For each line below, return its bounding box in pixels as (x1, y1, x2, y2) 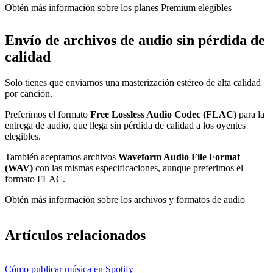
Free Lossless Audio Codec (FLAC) (90, 109, 236, 120)
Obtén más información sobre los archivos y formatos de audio (5, 194, 245, 205)
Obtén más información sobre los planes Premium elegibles (5, 2, 232, 13)
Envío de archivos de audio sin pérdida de (5, 32, 265, 49)
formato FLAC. (5, 174, 65, 185)
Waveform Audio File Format (118, 152, 240, 163)
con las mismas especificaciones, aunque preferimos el (35, 163, 243, 174)
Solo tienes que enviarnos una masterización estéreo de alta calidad (5, 77, 261, 88)
